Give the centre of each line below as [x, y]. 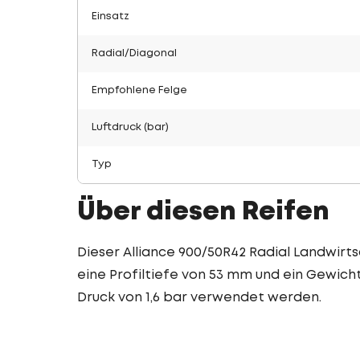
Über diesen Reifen [203, 213]
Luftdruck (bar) [130, 127]
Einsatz [110, 16]
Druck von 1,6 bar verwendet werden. [199, 298]
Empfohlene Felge [139, 90]
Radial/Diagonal [134, 53]
